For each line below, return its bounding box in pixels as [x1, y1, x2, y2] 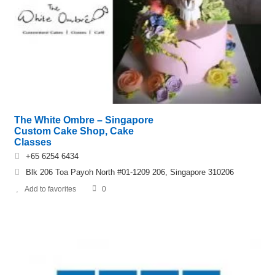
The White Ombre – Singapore [14, 115, 153, 126]
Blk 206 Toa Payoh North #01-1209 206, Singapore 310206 [26, 168, 234, 177]
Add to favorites [25, 185, 76, 194]
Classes [14, 137, 52, 148]
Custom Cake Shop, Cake [14, 126, 134, 137]
